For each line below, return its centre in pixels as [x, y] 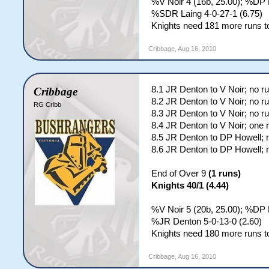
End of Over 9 [180, 174]
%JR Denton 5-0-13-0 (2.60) [207, 222]
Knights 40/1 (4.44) [190, 186]
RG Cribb [48, 104]
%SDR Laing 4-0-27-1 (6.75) [207, 14]
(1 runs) [225, 174]
